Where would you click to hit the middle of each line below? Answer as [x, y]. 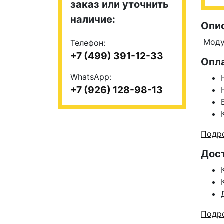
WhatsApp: [91, 77]
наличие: [93, 19]
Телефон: [88, 43]
